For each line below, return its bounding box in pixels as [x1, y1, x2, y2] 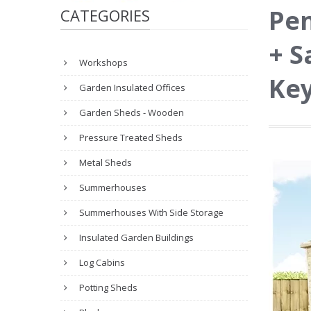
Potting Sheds [77, 281, 137, 294]
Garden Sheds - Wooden [77, 106, 184, 119]
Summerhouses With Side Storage [77, 206, 224, 219]
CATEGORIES [60, 5, 150, 26]
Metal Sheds [77, 156, 132, 169]
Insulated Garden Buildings [77, 231, 194, 244]
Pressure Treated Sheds [77, 131, 183, 144]
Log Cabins [77, 256, 125, 269]
